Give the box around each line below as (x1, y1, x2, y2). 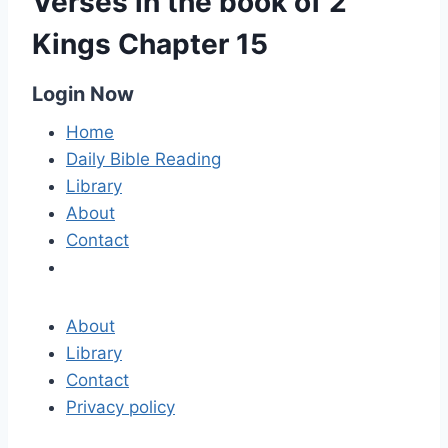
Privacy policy (66, 397, 175, 417)
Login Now (32, 82, 134, 106)
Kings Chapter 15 (32, 27, 268, 61)
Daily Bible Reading (66, 149, 221, 169)
